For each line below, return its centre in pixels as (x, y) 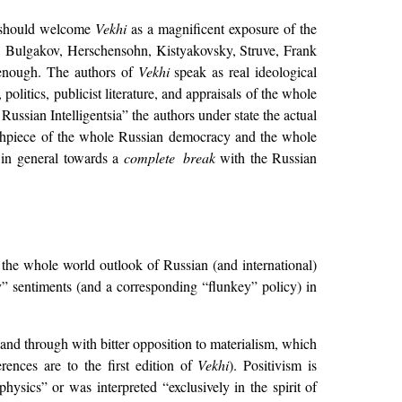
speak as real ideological (243, 71)
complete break (169, 157)
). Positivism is (273, 365)
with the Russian (266, 157)
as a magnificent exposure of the (222, 28)
